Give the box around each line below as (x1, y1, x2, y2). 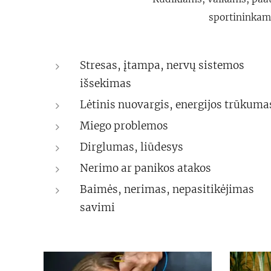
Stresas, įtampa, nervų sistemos (80, 59, 244, 72)
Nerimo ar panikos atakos (80, 162, 211, 175)
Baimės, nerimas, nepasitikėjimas (80, 183, 254, 196)
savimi (80, 201, 115, 214)
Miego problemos (80, 119, 168, 132)
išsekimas (80, 77, 131, 90)
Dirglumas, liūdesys (80, 140, 183, 154)
